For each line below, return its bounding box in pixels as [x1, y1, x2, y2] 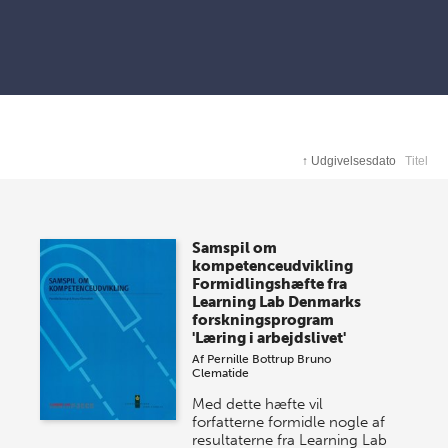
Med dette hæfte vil [192, 395, 324, 414]
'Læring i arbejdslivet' [192, 329, 347, 348]
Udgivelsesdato [311, 154, 397, 169]
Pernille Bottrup [207, 352, 295, 367]
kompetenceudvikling [192, 257, 354, 276]
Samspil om [192, 239, 278, 258]
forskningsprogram [192, 311, 335, 330]
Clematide [192, 366, 250, 381]
